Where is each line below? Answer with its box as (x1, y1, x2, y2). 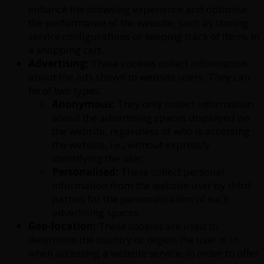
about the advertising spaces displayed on (52, 110, 249, 124)
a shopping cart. (28, 42, 104, 57)
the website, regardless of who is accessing (52, 124, 250, 138)
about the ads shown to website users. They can (28, 70, 250, 84)
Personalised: (52, 164, 118, 179)
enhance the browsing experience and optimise (28, 2, 247, 16)
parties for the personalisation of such (52, 192, 229, 206)
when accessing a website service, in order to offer (28, 246, 259, 260)
